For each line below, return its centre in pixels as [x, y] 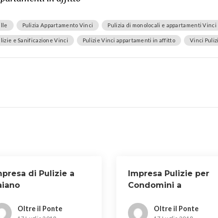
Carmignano [154, 197]
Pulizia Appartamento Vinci [58, 25]
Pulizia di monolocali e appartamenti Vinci [162, 25]
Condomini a [155, 185]
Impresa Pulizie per [169, 173]
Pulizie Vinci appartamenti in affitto [129, 40]
